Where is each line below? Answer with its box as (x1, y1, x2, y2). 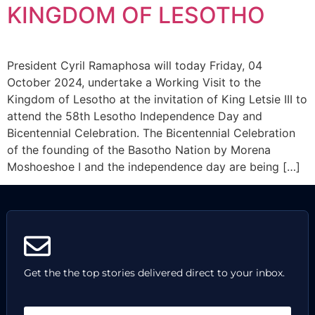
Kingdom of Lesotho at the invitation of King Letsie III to (7, 92, 307, 106)
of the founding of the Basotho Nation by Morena (7, 143, 271, 157)
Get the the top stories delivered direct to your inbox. (23, 266, 285, 280)
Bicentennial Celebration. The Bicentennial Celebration (7, 126, 295, 140)
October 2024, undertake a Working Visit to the (7, 75, 261, 89)
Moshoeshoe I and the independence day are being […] (7, 160, 300, 174)
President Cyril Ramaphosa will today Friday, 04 (7, 58, 262, 72)
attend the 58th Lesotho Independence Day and (7, 109, 262, 123)
